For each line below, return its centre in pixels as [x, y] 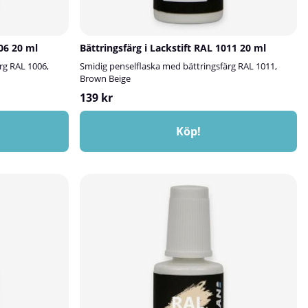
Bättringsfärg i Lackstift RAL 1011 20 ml [173, 48]
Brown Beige [105, 78]
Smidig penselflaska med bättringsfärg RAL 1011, [178, 66]
